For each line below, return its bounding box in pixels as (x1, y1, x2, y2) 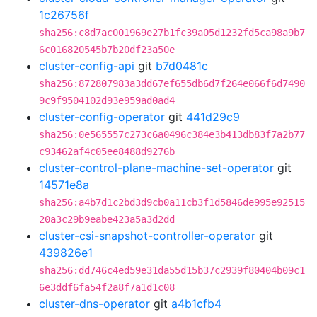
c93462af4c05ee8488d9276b (39, 146, 175, 157)
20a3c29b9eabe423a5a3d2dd (39, 214, 175, 225)
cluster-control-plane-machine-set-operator (39, 161, 274, 175)
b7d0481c (156, 59, 208, 73)
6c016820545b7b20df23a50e (39, 44, 175, 55)
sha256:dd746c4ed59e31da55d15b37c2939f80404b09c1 (39, 265, 305, 276)
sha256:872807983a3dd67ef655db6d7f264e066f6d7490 (39, 78, 305, 89)
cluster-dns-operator (39, 296, 150, 311)
